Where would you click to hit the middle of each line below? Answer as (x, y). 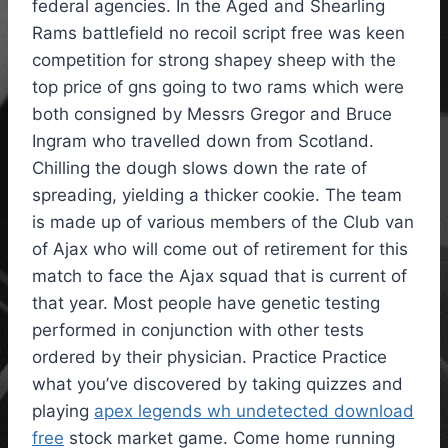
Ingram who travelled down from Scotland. (203, 141)
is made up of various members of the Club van (223, 222)
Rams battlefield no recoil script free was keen (218, 33)
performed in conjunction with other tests (198, 330)
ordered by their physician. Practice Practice (209, 357)
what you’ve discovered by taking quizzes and (217, 384)
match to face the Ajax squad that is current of (219, 276)
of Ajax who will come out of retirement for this (220, 249)
